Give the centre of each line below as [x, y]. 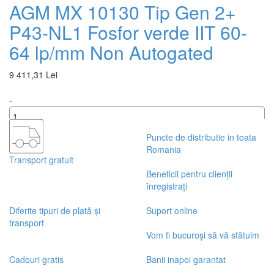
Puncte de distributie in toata [201, 137]
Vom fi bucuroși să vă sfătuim [203, 235]
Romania [164, 150]
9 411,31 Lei [33, 75]
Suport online [172, 211]
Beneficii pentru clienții [189, 174]
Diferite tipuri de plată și [55, 211]
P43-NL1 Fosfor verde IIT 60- [128, 32]
